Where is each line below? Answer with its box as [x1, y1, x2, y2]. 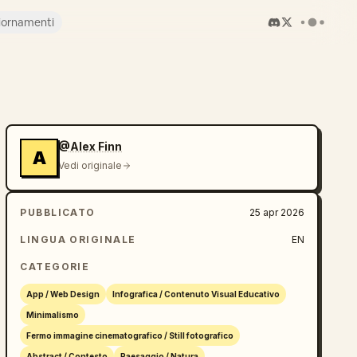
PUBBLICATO [20, 206, 96, 218]
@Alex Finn [58, 139, 123, 153]
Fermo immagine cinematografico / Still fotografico [26, 331, 234, 340]
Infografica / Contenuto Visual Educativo [112, 289, 280, 299]
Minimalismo [26, 310, 80, 320]
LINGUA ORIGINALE [20, 233, 136, 245]
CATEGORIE [20, 261, 90, 273]
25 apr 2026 [249, 206, 304, 218]
